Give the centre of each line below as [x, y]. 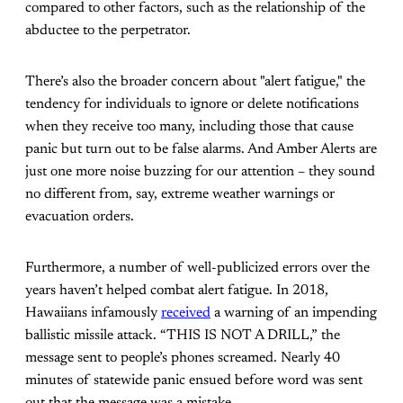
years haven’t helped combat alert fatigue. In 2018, [177, 290]
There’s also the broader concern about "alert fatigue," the [195, 81]
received [186, 313]
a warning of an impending [294, 313]
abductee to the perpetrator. [110, 30]
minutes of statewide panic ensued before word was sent [194, 380]
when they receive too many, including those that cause [189, 126]
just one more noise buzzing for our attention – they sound [200, 171]
